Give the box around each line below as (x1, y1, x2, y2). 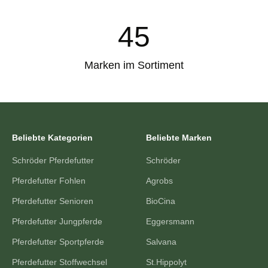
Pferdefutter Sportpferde (12, 237, 104, 247)
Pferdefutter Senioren (12, 196, 93, 206)
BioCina (146, 196, 175, 206)
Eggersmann (146, 217, 194, 227)
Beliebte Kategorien (12, 133, 93, 143)
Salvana (146, 237, 176, 247)
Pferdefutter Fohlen (12, 176, 86, 186)
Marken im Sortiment (84, 59, 184, 72)
